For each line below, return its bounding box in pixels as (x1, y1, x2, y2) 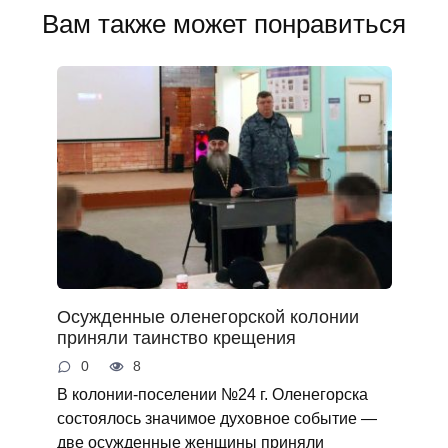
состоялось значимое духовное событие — (56, 408, 377, 427)
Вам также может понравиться (42, 9, 406, 38)
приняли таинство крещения (56, 328, 296, 349)
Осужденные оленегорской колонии (56, 307, 359, 328)
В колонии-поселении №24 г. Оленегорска (56, 384, 368, 403)
